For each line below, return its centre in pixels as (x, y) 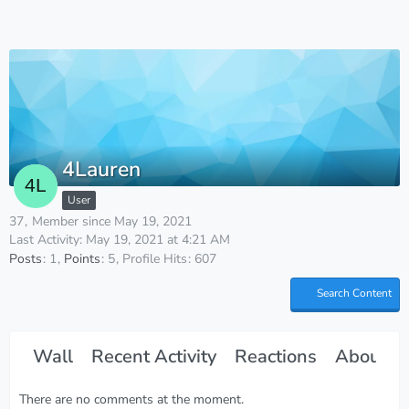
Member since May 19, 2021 (112, 221)
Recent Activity (154, 356)
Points (82, 258)
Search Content (354, 293)
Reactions (276, 356)
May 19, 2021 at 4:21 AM (158, 240)
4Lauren (101, 169)
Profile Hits (155, 258)
